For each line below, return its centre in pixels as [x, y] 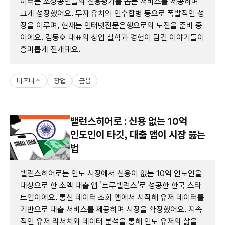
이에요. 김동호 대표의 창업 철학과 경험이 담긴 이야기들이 [112, 37]
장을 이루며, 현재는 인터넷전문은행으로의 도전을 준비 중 [111, 25]
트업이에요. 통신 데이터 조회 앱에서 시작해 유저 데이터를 [112, 197]
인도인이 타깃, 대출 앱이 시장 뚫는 [138, 134]
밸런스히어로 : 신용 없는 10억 [129, 121]
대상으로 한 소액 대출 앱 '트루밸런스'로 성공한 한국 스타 [111, 185]
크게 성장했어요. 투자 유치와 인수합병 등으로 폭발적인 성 [112, 13]
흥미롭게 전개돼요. [50, 49]
